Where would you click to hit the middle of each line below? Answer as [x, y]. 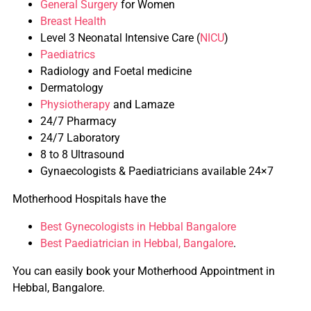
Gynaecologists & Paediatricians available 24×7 [157, 171]
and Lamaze [142, 104]
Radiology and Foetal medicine [116, 71]
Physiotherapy [75, 104]
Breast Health [73, 21]
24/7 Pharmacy [78, 121]
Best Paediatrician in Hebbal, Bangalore [137, 243]
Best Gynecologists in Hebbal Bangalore [138, 226]
